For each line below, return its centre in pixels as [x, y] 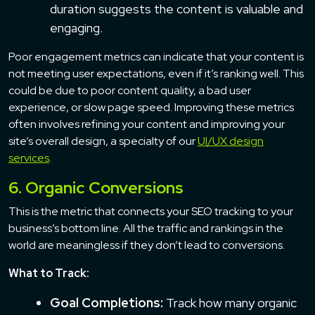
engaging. [76, 27]
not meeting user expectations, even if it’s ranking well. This [156, 73]
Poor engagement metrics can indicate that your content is [156, 56]
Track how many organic [230, 302]
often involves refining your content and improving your [147, 124]
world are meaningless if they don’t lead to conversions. [147, 245]
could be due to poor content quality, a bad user [130, 90]
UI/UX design [231, 141]
